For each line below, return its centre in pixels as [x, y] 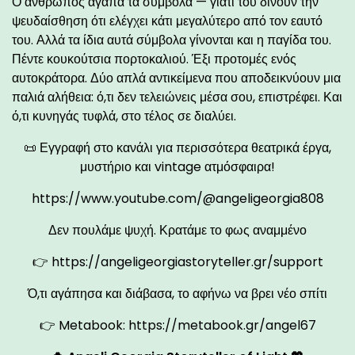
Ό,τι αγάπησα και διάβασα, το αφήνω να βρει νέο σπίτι [177, 293]
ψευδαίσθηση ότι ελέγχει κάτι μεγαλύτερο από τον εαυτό [167, 21]
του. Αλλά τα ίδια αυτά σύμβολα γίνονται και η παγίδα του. [172, 40]
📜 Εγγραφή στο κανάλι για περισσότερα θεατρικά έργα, [177, 147]
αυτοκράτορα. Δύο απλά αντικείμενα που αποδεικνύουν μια [176, 78]
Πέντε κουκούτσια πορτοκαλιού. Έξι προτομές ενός [154, 59]
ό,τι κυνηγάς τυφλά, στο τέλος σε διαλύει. [124, 116]
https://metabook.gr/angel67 [222, 325]
